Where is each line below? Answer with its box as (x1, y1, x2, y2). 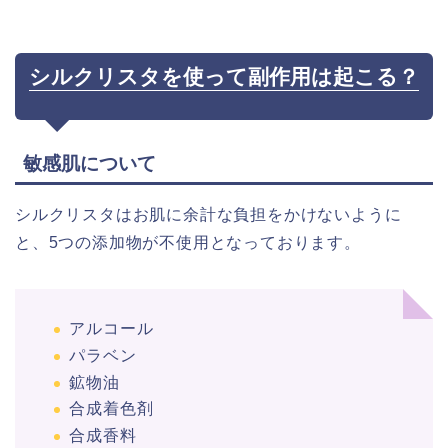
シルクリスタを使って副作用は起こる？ (29, 65, 419, 89)
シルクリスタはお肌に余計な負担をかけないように (15, 206, 402, 224)
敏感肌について (23, 153, 156, 175)
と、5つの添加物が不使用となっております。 (15, 234, 361, 252)
